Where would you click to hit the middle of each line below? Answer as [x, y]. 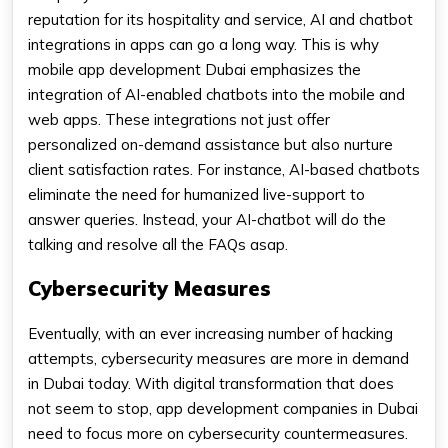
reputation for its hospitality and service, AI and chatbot [220, 20]
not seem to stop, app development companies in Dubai [223, 409]
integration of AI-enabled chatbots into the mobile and [216, 95]
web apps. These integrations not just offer [179, 120]
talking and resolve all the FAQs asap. [158, 245]
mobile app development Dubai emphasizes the [194, 70]
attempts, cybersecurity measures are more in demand [218, 359]
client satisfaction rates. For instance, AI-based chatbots [224, 170]
